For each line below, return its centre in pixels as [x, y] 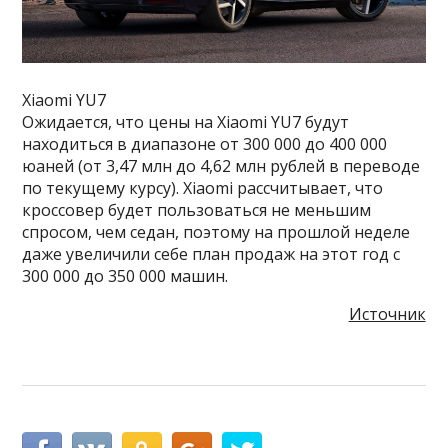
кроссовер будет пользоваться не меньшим [197, 210]
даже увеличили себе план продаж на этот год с [211, 254]
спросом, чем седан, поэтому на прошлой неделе [216, 232]
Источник [387, 314]
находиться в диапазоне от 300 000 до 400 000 [205, 144]
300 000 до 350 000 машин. [125, 276]
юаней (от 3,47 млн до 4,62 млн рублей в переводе [221, 166]
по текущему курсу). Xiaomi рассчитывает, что [203, 188]
